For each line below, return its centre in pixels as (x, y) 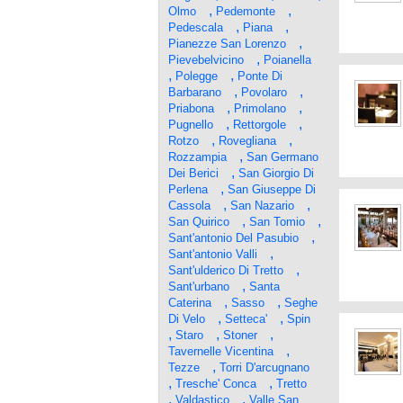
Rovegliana (247, 141)
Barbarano (195, 92)
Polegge (197, 76)
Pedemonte (246, 11)
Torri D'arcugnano (264, 367)
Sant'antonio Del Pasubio (233, 238)
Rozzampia (197, 157)
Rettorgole (260, 125)
